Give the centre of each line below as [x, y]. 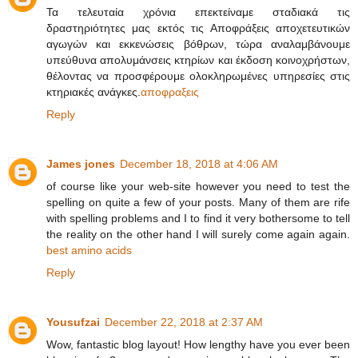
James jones [81, 163]
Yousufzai [73, 322]
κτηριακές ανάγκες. [93, 91]
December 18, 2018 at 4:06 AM [199, 163]
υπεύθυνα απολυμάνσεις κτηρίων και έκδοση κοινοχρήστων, [198, 60]
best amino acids [89, 250]
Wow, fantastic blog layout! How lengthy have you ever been [198, 344]
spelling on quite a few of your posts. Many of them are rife [198, 202]
